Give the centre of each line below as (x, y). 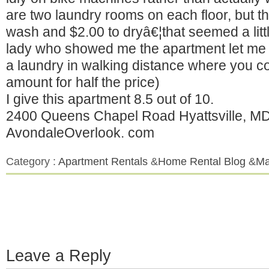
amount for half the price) (83, 82)
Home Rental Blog (202, 162)
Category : (32, 162)
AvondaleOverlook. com (80, 133)
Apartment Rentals (103, 162)
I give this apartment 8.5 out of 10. (110, 99)
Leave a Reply (59, 256)
